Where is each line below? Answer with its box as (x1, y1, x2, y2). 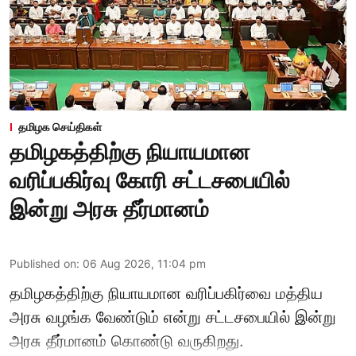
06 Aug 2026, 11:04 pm (83, 256, 206, 270)
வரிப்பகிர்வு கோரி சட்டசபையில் (10, 166, 290, 194)
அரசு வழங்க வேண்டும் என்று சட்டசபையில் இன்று (10, 307, 336, 327)
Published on (10, 256, 76, 270)
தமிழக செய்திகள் (18, 119, 102, 133)
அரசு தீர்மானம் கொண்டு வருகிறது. (10, 331, 244, 350)
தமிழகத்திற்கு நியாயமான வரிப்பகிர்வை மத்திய (10, 283, 323, 303)
